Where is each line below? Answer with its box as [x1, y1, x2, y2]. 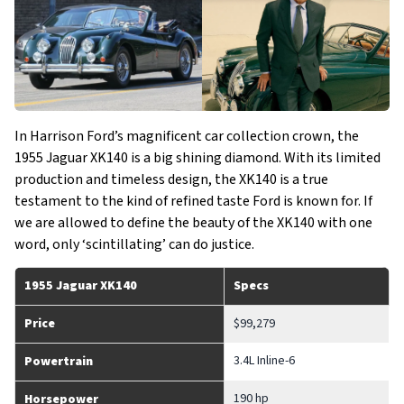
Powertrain [24, 353, 93, 371]
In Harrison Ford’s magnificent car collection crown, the [14, 126, 359, 146]
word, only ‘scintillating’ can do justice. [14, 234, 254, 254]
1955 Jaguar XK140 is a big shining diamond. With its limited [14, 148, 381, 168]
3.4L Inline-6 [234, 352, 295, 370]
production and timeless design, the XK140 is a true [14, 170, 328, 189]
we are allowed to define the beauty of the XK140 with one [14, 213, 372, 233]
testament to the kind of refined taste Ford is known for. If [14, 191, 372, 211]
